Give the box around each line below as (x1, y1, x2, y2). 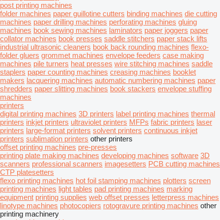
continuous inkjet (144, 126, 197, 135)
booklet (173, 68, 196, 76)
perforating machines (109, 18, 176, 26)
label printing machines (116, 110, 189, 118)
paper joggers (144, 26, 188, 34)
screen (189, 176, 211, 185)
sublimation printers (26, 135, 88, 143)
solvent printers (93, 126, 142, 135)
